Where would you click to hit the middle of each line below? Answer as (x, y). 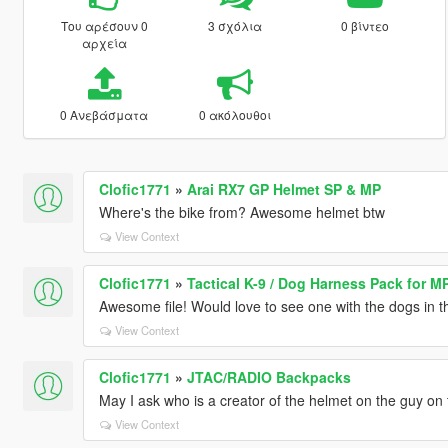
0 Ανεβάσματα (104, 114)
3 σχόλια (234, 25)
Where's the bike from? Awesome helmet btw (241, 211)
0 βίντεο (365, 25)
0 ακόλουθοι (234, 114)
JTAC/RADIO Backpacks (268, 376)
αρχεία (104, 42)
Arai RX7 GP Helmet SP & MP (283, 188)
